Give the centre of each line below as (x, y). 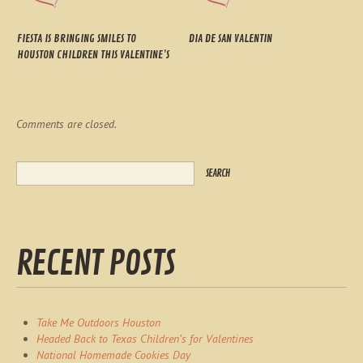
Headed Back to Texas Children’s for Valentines (145, 339)
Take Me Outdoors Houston (98, 322)
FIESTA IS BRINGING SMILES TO (76, 38)
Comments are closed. (66, 124)
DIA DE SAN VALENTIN (230, 38)
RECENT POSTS (96, 264)
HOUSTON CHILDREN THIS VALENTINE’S (93, 55)
